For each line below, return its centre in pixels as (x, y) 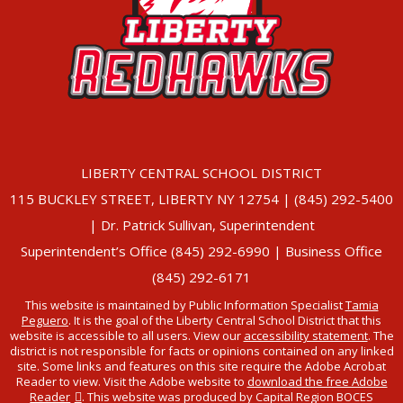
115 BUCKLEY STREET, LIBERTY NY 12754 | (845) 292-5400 (201, 198)
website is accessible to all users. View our (126, 335)
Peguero (45, 320)
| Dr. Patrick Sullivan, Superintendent (201, 224)
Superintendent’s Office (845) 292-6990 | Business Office (201, 251)
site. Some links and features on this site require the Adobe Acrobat (201, 366)
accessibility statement (305, 335)
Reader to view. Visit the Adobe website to (131, 381)
